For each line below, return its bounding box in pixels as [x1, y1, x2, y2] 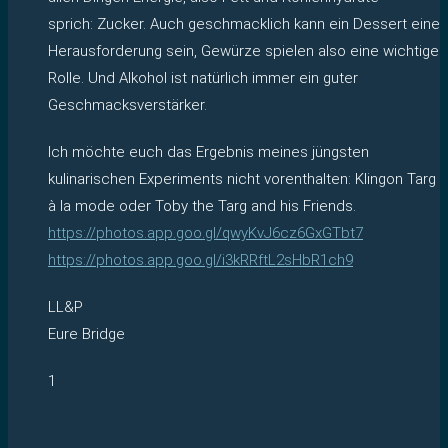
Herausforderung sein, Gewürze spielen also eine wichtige [48, 41, 439, 60]
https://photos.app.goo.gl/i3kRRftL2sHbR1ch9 [48, 250, 353, 269]
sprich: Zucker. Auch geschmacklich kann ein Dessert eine [48, 14, 440, 33]
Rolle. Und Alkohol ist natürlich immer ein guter [48, 68, 358, 87]
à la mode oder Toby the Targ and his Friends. [48, 196, 356, 215]
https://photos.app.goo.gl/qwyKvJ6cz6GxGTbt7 [48, 223, 363, 242]
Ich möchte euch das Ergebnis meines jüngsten [48, 142, 369, 161]
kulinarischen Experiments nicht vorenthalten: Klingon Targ [48, 169, 436, 188]
